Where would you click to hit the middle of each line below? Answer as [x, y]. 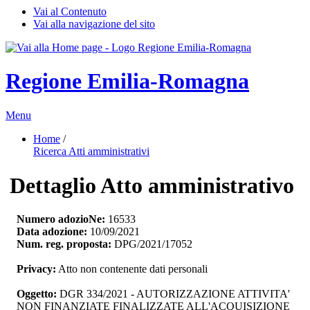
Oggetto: [38, 294]
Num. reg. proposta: [64, 244]
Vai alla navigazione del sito [94, 24]
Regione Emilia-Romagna [127, 81]
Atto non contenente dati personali [132, 269]
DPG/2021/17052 [152, 244]
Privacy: [36, 269]
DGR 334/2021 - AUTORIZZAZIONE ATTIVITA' [175, 294]
